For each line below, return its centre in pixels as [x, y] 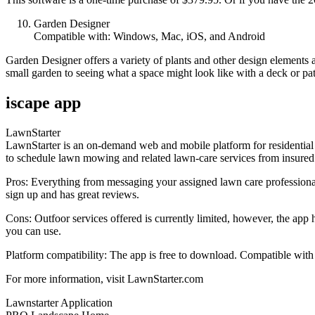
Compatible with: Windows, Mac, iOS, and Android [149, 36]
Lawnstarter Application [59, 302]
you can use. [33, 231]
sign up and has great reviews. [72, 194]
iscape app [43, 102]
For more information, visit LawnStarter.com [104, 278]
